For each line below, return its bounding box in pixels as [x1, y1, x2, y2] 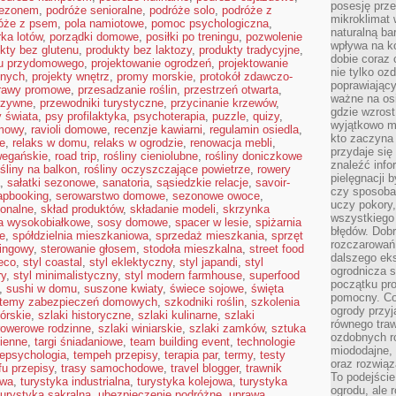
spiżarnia [255, 216, 301, 229]
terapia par [164, 348, 217, 362]
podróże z [222, 4, 272, 17]
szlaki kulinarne [138, 308, 217, 322]
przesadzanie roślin [78, 83, 177, 96]
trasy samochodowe [61, 362, 164, 375]
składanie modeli [130, 202, 216, 216]
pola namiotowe [65, 17, 144, 30]
